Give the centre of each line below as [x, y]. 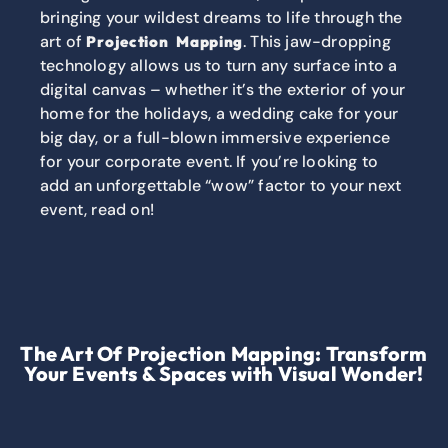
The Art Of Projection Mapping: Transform [224, 354]
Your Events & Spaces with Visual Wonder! [224, 374]
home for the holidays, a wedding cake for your [219, 114]
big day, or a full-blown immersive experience [215, 138]
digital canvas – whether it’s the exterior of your [223, 90]
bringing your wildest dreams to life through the [221, 18]
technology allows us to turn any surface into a [219, 66]
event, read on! [97, 210]
